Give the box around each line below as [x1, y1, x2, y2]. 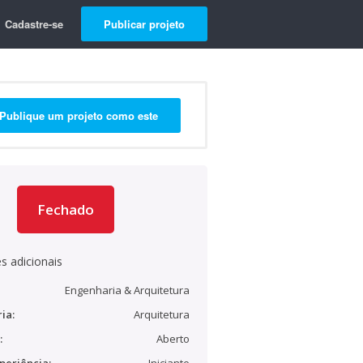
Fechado [37, 200, 94, 219]
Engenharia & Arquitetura [65, 283, 190, 297]
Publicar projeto [104, 16, 185, 32]
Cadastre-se [5, 16, 63, 32]
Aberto [156, 331, 190, 346]
